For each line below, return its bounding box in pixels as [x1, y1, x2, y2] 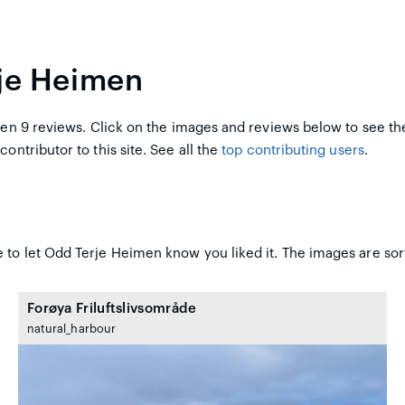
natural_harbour [26, 324, 116, 334]
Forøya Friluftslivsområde [26, 302, 197, 316]
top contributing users [221, 144, 364, 157]
